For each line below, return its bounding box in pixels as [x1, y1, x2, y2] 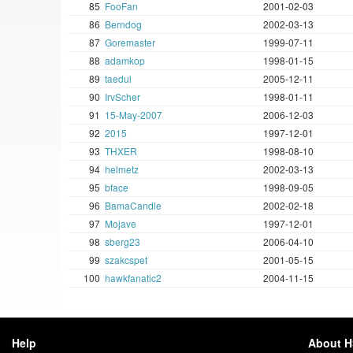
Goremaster [105, 35, 155, 50]
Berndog [105, 17, 142, 32]
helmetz [105, 162, 139, 176]
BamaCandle [105, 199, 162, 213]
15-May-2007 [105, 108, 162, 122]
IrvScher [105, 90, 140, 104]
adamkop [105, 54, 145, 68]
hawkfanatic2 [105, 271, 162, 285]
